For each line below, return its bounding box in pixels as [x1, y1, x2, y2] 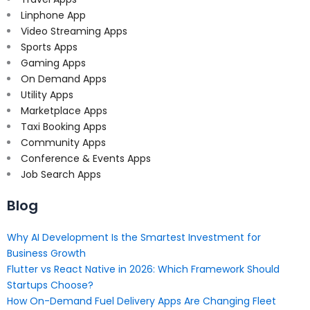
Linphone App [21, 8, 86, 23]
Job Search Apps [21, 167, 101, 182]
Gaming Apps [21, 56, 86, 71]
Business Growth [7, 246, 86, 260]
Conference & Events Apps [21, 152, 151, 166]
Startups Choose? [7, 277, 93, 292]
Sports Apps [21, 40, 77, 55]
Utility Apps [21, 88, 73, 102]
